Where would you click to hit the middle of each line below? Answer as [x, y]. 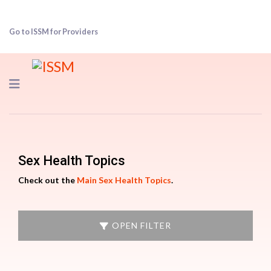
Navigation [50, 83]
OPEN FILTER [142, 225]
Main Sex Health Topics [124, 180]
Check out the [47, 180]
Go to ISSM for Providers [54, 32]
